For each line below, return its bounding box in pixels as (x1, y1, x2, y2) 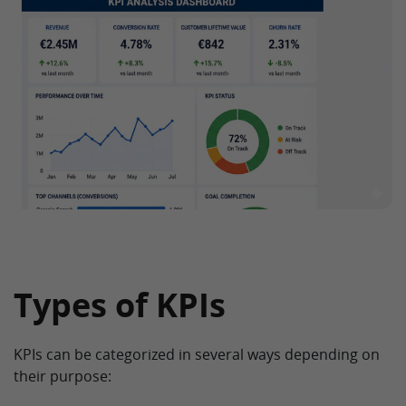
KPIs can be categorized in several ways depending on (14, 343, 380, 364)
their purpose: (14, 365, 111, 386)
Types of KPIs (14, 282, 226, 327)
